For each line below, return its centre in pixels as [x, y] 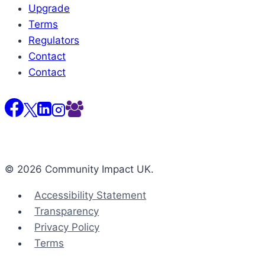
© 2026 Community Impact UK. [79, 169]
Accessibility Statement [91, 195]
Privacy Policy [67, 227]
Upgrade [49, 9]
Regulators [54, 41]
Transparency [67, 211]
